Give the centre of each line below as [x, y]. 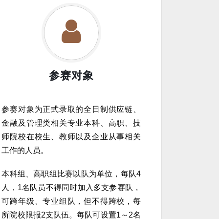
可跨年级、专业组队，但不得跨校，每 [71, 201]
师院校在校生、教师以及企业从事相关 [71, 136]
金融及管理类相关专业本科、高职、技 [71, 123]
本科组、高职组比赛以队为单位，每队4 [71, 174]
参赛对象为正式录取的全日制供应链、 [71, 109]
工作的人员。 [25, 150]
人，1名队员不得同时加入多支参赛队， [71, 187]
